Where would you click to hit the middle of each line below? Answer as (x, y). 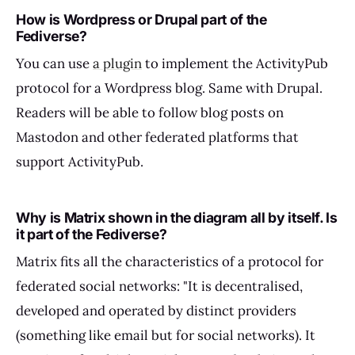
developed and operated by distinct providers (156, 311)
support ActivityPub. (80, 162)
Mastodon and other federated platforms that (157, 137)
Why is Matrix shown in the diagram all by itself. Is (177, 218)
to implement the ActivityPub (235, 64)
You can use (54, 64)
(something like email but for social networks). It (166, 335)
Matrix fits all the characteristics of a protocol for (170, 261)
